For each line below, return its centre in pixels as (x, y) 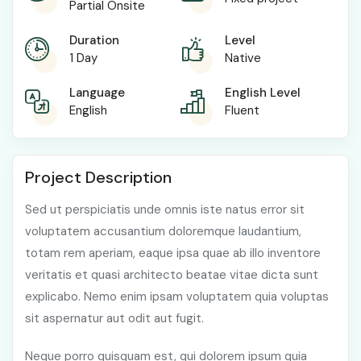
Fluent (242, 111)
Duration (94, 41)
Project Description (98, 178)
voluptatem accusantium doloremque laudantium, (163, 232)
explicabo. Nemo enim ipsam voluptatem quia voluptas (177, 297)
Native (243, 58)
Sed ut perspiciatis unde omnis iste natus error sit (165, 210)
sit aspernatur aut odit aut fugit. (114, 319)
